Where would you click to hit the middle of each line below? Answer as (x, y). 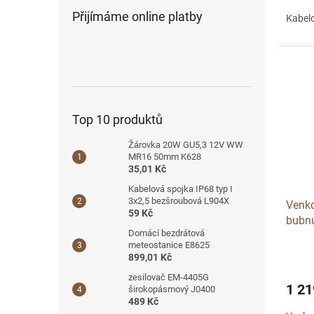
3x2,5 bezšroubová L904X (179, 200)
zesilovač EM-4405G (169, 277)
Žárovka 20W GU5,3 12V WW (186, 144)
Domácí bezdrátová (166, 233)
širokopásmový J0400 (172, 289)
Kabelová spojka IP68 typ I (180, 189)
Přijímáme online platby (137, 16)
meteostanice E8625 (169, 245)
